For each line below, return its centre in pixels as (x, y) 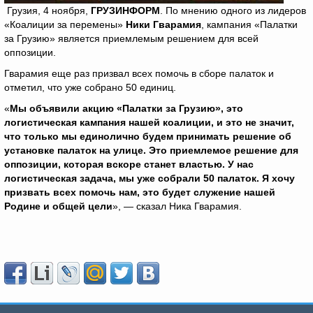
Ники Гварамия (163, 24)
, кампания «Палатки (249, 24)
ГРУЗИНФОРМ (125, 10)
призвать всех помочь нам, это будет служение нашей (140, 192)
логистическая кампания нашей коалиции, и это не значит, (149, 122)
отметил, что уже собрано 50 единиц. (90, 87)
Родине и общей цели (58, 206)
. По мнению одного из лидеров (233, 10)
